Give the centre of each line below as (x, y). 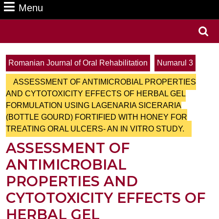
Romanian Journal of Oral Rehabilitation (78, 63)
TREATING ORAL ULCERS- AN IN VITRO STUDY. (95, 129)
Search (176, 36)
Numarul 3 (175, 63)
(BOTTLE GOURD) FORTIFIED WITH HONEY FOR (97, 117)
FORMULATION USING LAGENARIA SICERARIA (94, 105)
